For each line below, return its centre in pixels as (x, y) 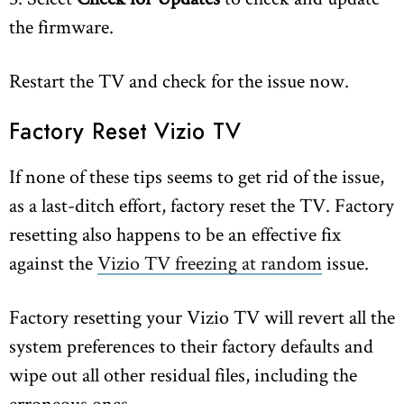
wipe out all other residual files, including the (183, 375)
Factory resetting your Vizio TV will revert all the (202, 317)
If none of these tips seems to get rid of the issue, (197, 176)
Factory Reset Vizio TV (125, 133)
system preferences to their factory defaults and (191, 346)
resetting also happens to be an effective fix (175, 234)
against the (53, 263)
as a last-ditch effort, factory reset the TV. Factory (202, 205)
